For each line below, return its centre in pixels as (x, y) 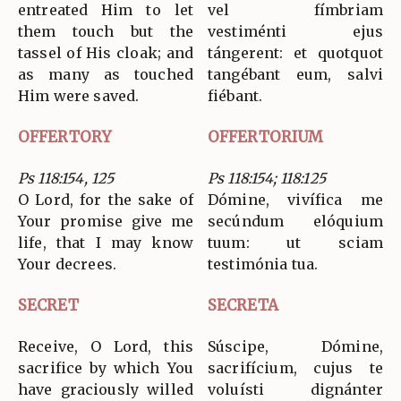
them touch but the (106, 31)
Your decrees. (67, 264)
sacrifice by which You (106, 367)
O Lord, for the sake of (106, 199)
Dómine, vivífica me (295, 199)
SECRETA (243, 305)
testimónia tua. (263, 264)
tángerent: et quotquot (295, 52)
